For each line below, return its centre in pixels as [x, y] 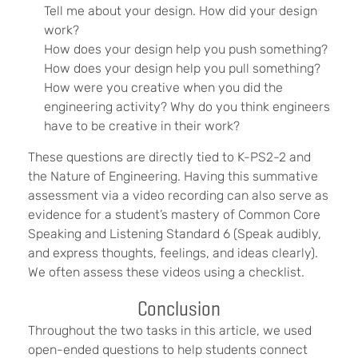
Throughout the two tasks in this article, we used [170, 331]
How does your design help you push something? [186, 50]
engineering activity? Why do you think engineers [187, 107]
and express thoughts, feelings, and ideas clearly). [173, 253]
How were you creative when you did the [163, 88]
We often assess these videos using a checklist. [166, 272]
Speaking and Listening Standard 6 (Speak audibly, [175, 234]
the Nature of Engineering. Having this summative [173, 177]
